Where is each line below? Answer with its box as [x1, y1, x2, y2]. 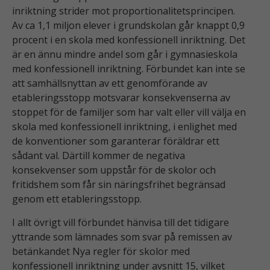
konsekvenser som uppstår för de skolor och [12, 163, 216, 177]
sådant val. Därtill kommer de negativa [12, 149, 185, 163]
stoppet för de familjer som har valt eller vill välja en [12, 105, 246, 119]
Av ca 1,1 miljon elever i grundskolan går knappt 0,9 [12, 19, 245, 33]
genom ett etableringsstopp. [12, 192, 142, 206]
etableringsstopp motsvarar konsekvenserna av [12, 91, 230, 105]
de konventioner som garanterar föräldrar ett [12, 134, 219, 148]
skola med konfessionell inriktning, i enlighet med [12, 120, 237, 134]
